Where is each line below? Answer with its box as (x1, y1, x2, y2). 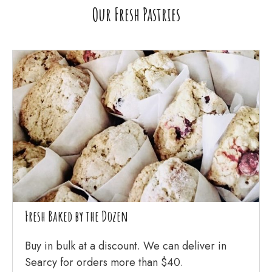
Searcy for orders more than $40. (25, 254, 183, 270)
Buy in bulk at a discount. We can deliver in (25, 238, 226, 254)
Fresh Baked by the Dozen (25, 207, 128, 225)
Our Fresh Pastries (92, 3, 180, 25)
